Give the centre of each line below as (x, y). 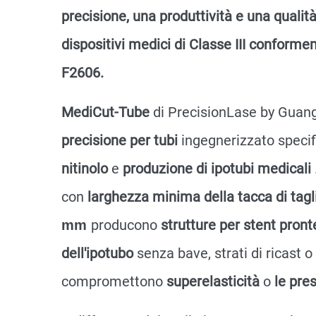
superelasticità (215, 281)
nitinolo (86, 169)
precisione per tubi (121, 140)
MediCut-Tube (107, 112)
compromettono (114, 281)
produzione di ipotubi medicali (219, 169)
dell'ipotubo (99, 253)
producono (126, 225)
